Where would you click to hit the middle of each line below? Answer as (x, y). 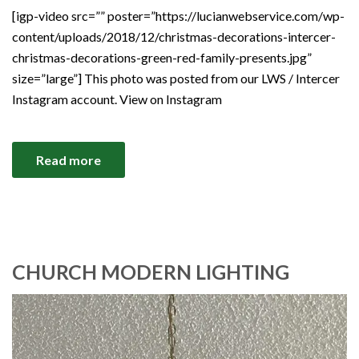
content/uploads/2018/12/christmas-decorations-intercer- (174, 37)
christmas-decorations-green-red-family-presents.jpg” (162, 58)
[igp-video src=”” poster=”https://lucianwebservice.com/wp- (178, 16)
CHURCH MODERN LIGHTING (151, 272)
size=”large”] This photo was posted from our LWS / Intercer (176, 79)
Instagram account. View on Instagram (117, 99)
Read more (69, 160)
